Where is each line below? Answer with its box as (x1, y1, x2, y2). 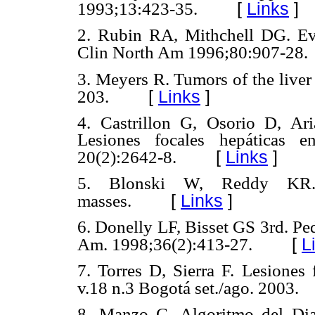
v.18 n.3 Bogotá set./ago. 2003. (77, 278, 299, 298)
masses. (77, 191, 131, 210)
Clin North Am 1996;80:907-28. (77, 43, 308, 63)
